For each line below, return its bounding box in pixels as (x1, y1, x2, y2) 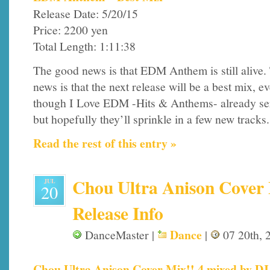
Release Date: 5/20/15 (33, 5, 138, 22)
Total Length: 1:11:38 (33, 38, 136, 55)
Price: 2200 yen (33, 22, 108, 39)
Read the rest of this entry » (33, 134, 177, 152)
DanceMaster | (82, 227, 157, 243)
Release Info (72, 200, 163, 227)
